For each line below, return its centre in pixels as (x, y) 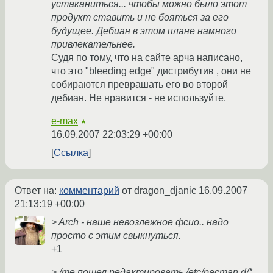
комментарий (89, 191)
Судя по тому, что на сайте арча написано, (147, 58)
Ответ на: (37, 191)
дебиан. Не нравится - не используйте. (139, 98)
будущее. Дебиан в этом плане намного (144, 31)
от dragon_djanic (159, 191)
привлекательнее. (93, 44)
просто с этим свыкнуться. (116, 236)
